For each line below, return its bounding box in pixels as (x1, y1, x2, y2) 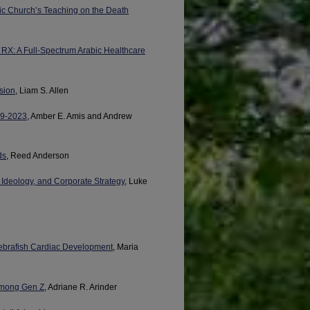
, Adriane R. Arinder (44, 282, 117, 293)
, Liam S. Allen (15, 85, 69, 95)
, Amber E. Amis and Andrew (27, 111, 132, 121)
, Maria (113, 242, 138, 253)
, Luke (125, 176, 147, 187)
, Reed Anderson (6, 151, 69, 161)
